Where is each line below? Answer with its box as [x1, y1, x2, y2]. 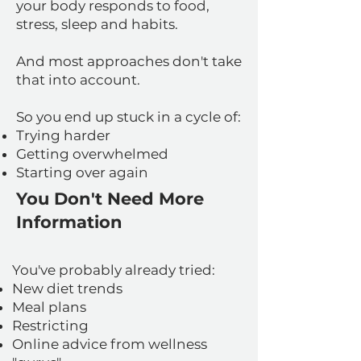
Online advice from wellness [12, 336, 207, 352]
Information [16, 212, 122, 232]
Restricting [12, 317, 92, 334]
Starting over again [16, 164, 148, 180]
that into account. [16, 72, 140, 88]
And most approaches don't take [16, 53, 242, 69]
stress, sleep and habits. [16, 16, 178, 32]
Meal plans [12, 299, 86, 315]
